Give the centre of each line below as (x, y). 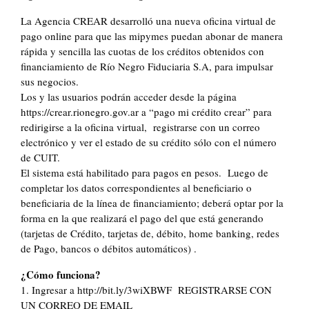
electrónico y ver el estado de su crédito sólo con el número (149, 142)
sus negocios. (50, 82)
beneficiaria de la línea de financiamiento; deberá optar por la (152, 203)
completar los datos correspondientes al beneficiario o (136, 188)
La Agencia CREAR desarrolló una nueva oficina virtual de (148, 21)
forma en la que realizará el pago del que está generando (142, 218)
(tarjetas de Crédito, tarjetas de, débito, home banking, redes (150, 233)
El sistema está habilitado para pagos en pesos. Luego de (144, 173)
